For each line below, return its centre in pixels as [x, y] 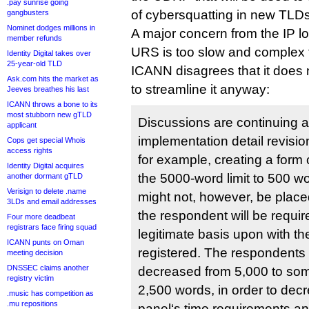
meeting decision [35, 252]
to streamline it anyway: [200, 89]
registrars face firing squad [52, 227]
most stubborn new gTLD [49, 114]
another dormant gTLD [45, 176]
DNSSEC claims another [48, 268]
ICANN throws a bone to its [52, 104]
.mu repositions [32, 303]
